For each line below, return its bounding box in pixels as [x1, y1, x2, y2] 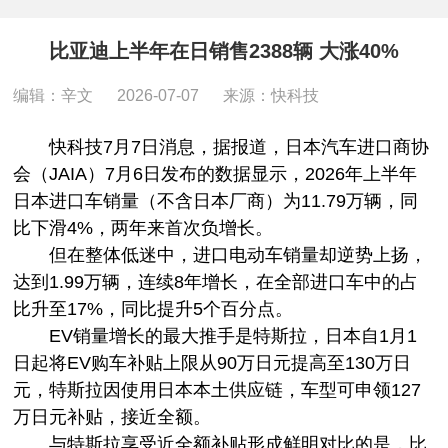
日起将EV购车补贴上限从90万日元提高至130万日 [13, 352, 412, 373]
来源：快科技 [223, 87, 320, 105]
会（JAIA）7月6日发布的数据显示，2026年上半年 [13, 163, 418, 184]
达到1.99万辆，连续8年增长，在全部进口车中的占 [13, 271, 419, 292]
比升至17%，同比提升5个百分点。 [13, 298, 294, 319]
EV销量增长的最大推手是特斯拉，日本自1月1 [13, 325, 418, 346]
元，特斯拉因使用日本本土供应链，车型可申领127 [13, 379, 422, 400]
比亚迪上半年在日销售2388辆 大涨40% [49, 39, 399, 62]
